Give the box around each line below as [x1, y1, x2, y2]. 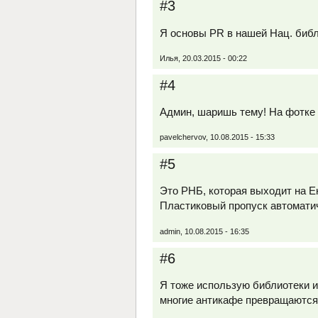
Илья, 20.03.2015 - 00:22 [160, 53, 247, 62]
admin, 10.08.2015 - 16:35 [160, 226, 249, 236]
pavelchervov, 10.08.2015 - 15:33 [160, 133, 275, 142]
